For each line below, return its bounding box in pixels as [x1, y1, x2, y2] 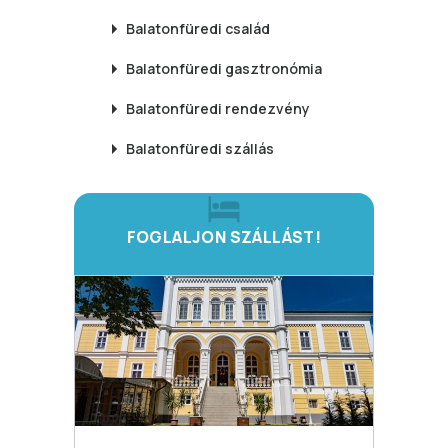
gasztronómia [225, 59, 322, 79]
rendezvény [225, 99, 310, 119]
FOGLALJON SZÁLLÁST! [126, 225, 322, 248]
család [225, 19, 270, 39]
